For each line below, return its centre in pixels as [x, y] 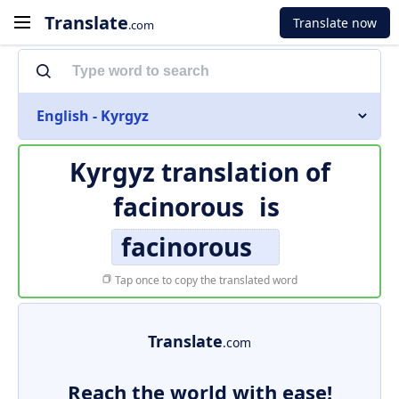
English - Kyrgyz [93, 116]
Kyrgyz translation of [199, 172]
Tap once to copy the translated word [205, 280]
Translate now [335, 22]
